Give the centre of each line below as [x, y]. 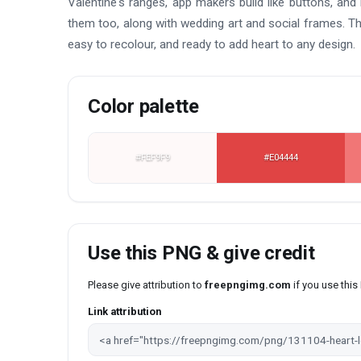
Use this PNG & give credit [201, 253]
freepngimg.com [248, 285]
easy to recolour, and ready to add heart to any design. [212, 44]
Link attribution [124, 312]
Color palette [143, 107]
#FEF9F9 [153, 158]
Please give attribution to [146, 285]
